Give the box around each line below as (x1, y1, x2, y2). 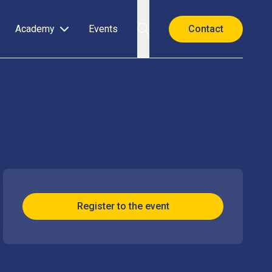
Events (89, 22, 118, 35)
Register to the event (76, 200, 169, 212)
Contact (188, 22, 223, 35)
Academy (15, 22, 57, 35)
